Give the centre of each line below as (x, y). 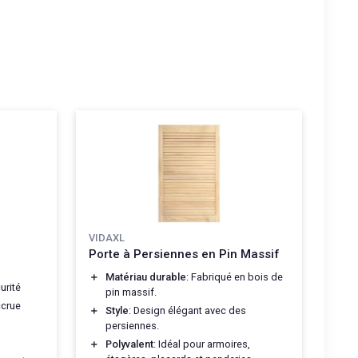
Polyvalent (129, 344)
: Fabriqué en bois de (235, 276)
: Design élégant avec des (187, 310)
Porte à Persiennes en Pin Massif (184, 254)
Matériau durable (146, 276)
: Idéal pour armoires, (202, 344)
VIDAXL (107, 237)
